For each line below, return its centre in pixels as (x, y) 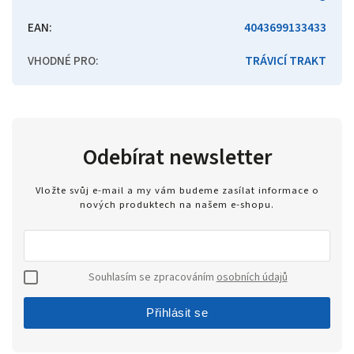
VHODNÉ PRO (62, 61)
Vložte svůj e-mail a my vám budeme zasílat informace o (177, 190)
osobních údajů (252, 277)
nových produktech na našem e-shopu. (177, 204)
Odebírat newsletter (177, 158)
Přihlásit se (177, 312)
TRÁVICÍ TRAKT (286, 61)
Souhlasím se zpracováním (152, 277)
